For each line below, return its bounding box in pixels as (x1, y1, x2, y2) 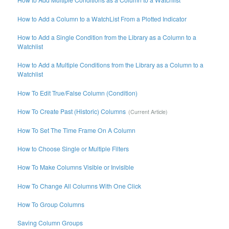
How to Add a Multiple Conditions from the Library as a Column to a (17, 60, 204, 70)
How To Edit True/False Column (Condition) (17, 88, 138, 97)
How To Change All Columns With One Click (17, 181, 142, 190)
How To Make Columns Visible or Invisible (17, 163, 134, 172)
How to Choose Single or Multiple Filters (17, 144, 129, 153)
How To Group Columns (17, 200, 85, 209)
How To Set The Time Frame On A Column (17, 125, 136, 134)
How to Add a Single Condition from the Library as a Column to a (17, 33, 197, 42)
